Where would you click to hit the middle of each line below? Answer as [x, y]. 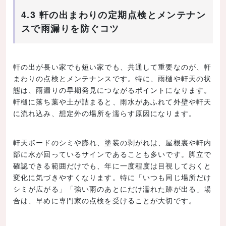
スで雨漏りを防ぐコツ [70, 29]
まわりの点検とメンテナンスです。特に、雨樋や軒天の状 [112, 78]
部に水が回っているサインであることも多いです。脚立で [112, 154]
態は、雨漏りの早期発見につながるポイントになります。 [112, 90]
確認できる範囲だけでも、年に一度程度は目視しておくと [112, 166]
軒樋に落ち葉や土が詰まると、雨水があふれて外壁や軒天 [112, 102]
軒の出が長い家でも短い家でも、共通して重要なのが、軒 [112, 67]
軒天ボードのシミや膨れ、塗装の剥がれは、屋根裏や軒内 [112, 143]
